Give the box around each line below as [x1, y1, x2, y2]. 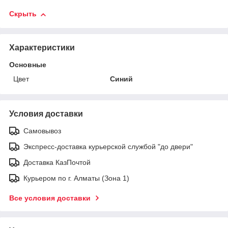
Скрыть [9, 10, 37, 18]
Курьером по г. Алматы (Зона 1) [23, 174, 129, 182]
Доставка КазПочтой [23, 158, 91, 166]
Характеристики [9, 43, 75, 52]
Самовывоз [23, 126, 61, 135]
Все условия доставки [9, 193, 91, 202]
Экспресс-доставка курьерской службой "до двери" [23, 142, 193, 151]
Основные [9, 60, 46, 69]
